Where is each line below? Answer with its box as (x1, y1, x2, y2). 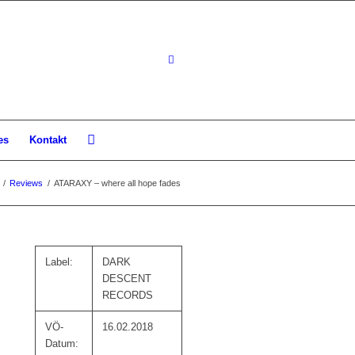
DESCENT (102, 273, 152, 284)
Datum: (45, 338, 79, 349)
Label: (45, 256, 74, 268)
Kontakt (29, 134, 67, 146)
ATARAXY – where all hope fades (54, 178, 181, 188)
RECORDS (102, 289, 154, 301)
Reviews (10, 178, 43, 188)
